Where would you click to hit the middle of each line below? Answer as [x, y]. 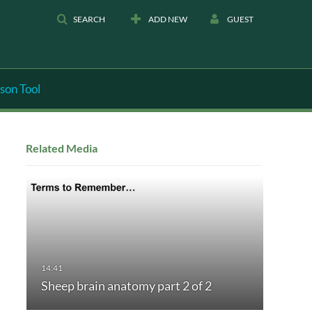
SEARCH [89, 19]
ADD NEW [168, 19]
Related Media [61, 148]
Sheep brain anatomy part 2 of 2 [126, 286]
